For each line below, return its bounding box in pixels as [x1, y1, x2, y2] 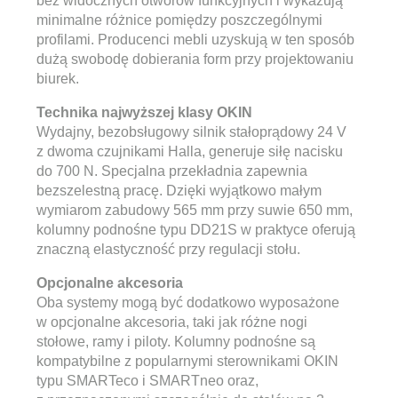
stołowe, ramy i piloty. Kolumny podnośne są [36, 334, 315, 349]
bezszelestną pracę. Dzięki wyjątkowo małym [36, 183, 322, 198]
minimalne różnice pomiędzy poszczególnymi [36, 12, 322, 28]
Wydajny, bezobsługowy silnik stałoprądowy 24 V [36, 124, 346, 139]
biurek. [36, 71, 79, 86]
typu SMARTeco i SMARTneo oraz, [36, 373, 259, 388]
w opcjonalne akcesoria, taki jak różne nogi [36, 314, 307, 330]
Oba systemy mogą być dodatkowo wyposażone [36, 295, 339, 310]
